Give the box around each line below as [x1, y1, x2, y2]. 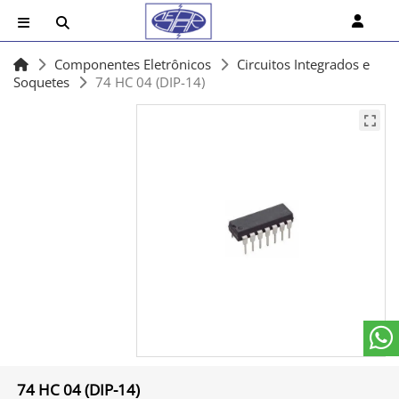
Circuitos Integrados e [237, 55, 370, 73]
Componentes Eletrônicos [54, 55, 211, 73]
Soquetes [13, 73, 69, 91]
